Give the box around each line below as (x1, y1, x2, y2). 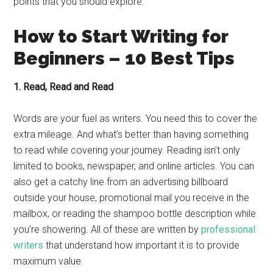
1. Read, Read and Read (13, 81, 114, 93)
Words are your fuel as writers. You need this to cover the (13, 113, 258, 124)
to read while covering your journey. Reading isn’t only (13, 144, 241, 156)
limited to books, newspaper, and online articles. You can (13, 160, 255, 172)
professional (201, 224, 256, 235)
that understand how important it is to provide (43, 239, 240, 251)
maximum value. (13, 255, 84, 267)
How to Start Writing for (13, 26, 229, 47)
